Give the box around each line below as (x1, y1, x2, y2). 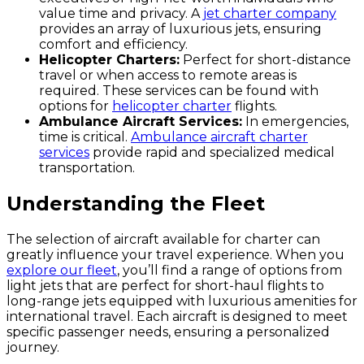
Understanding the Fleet (6, 192, 265, 215)
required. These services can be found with (39, 83, 318, 99)
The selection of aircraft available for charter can (6, 231, 320, 247)
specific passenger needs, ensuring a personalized (6, 323, 330, 340)
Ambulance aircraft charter (131, 129, 308, 145)
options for (39, 98, 112, 115)
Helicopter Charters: (39, 52, 180, 68)
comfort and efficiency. (39, 37, 188, 53)
